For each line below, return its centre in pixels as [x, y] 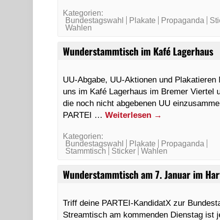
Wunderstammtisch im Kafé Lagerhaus [138, 51]
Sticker [124, 151]
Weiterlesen [130, 115]
